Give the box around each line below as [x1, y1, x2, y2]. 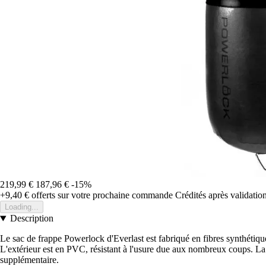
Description [9, 213, 53, 224]
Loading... [5, 202, 39, 212]
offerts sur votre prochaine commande [29, 190, 173, 201]
